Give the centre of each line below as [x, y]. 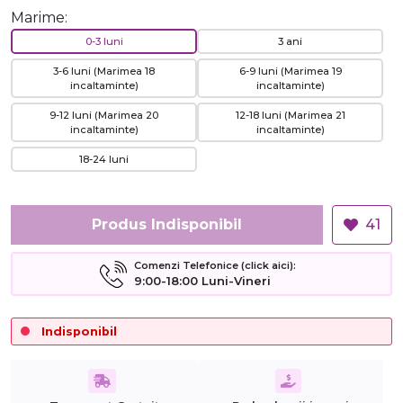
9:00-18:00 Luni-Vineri [202, 281]
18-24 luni [104, 159]
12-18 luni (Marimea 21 [290, 115]
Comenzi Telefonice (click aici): [215, 265]
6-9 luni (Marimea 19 [290, 71]
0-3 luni [104, 41]
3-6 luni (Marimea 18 [104, 71]
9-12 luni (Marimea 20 [104, 115]
